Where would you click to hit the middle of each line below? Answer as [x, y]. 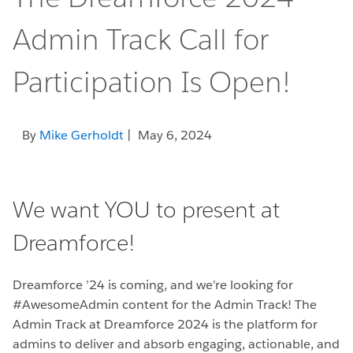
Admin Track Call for [141, 40]
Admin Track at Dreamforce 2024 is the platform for [165, 325]
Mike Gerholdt [82, 136]
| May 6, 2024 [168, 136]
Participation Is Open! [152, 82]
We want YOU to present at [146, 210]
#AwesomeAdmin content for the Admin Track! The [165, 305]
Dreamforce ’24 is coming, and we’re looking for [153, 285]
